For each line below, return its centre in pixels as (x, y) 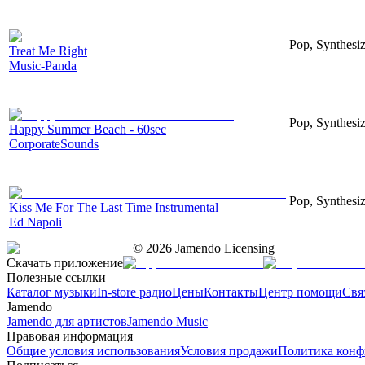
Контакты (231, 292)
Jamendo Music (167, 321)
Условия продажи (229, 350)
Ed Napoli (35, 222)
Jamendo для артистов (67, 321)
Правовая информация (70, 336)
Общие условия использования (93, 350)
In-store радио (134, 292)
